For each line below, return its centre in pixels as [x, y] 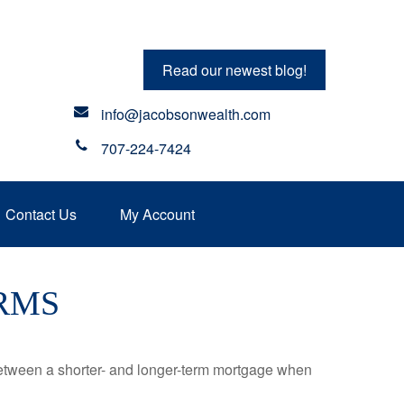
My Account [157, 214]
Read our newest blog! [234, 70]
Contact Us [41, 214]
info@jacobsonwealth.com [186, 114]
